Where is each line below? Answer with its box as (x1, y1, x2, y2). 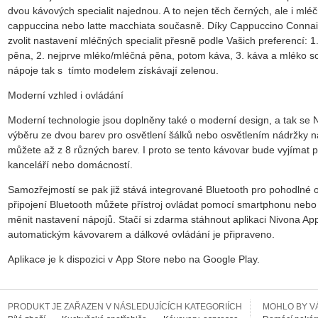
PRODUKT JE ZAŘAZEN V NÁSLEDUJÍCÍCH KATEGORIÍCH (8, 301, 242, 312)
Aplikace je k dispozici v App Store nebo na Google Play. (8, 253, 265, 265)
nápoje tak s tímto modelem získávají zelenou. (8, 64, 227, 76)
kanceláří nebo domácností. (8, 158, 136, 170)
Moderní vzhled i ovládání (8, 89, 124, 101)
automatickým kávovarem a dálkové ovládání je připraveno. (8, 228, 275, 240)
